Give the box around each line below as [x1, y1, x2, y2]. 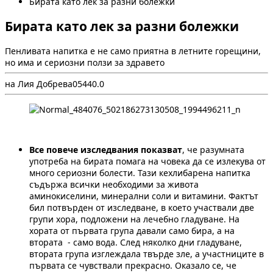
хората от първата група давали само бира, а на [29, 225, 235, 237]
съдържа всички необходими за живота [29, 179, 199, 191]
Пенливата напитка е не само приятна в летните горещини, [5, 45, 261, 57]
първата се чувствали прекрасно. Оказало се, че [29, 260, 236, 272]
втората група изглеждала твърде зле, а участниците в [29, 248, 264, 260]
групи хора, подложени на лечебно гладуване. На [29, 213, 239, 225]
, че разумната [182, 144, 244, 156]
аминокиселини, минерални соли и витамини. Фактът [29, 190, 258, 202]
